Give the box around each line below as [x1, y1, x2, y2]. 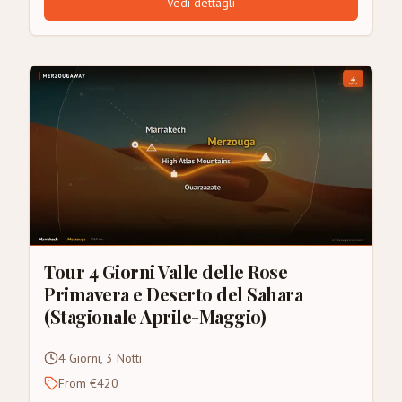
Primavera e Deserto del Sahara [44, 281, 302, 306]
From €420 [58, 374, 118, 391]
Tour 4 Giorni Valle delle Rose [44, 258, 287, 284]
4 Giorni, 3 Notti [58, 349, 142, 366]
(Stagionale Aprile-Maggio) [44, 303, 266, 328]
